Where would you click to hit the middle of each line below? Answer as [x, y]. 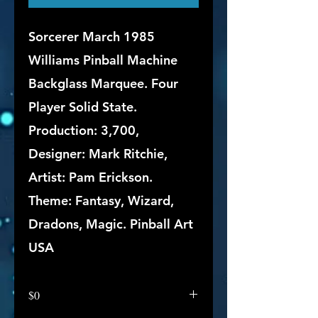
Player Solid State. [83, 107]
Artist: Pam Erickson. [91, 177]
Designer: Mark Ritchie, [98, 154]
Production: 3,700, [84, 130]
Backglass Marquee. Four [103, 83]
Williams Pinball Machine [103, 60]
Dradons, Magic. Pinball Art [111, 224]
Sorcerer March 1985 [92, 37]
